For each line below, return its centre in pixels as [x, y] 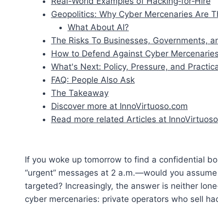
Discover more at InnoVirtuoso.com [119, 106]
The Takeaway [80, 93]
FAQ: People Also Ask [93, 80]
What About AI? [98, 27]
